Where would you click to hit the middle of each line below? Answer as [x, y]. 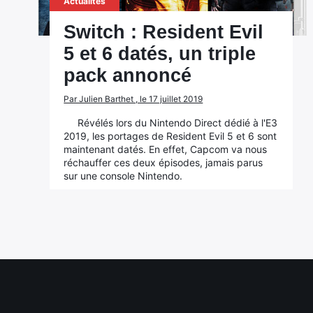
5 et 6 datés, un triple [160, 54]
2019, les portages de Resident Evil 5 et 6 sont [170, 136]
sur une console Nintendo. [123, 176]
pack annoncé [128, 75]
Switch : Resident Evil [164, 32]
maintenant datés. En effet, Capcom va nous [166, 149]
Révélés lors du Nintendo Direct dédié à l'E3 [178, 123]
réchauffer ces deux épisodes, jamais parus [163, 162]
